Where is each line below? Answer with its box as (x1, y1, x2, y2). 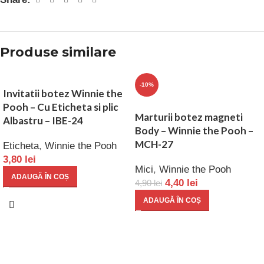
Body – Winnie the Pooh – (135, 124, 253, 137)
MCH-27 (135, 138, 173, 151)
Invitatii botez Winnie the (3, 87, 123, 100)
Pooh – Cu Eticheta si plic (3, 101, 118, 114)
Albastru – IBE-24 (3, 114, 83, 127)
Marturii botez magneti (135, 111, 243, 124)
